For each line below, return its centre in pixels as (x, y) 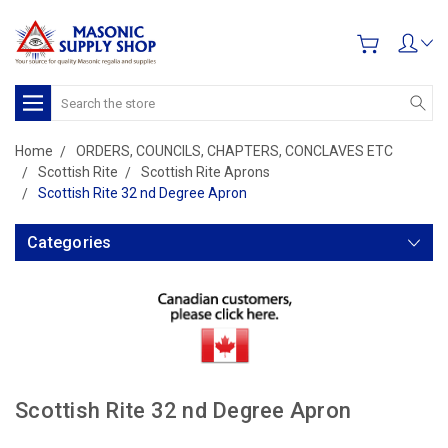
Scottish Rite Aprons (205, 172)
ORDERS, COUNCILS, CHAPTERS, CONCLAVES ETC (234, 151)
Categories (69, 242)
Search (73, 95)
